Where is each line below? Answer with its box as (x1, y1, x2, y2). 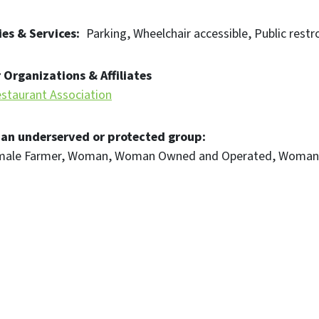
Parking (86, 25, 127, 43)
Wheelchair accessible (133, 25, 248, 43)
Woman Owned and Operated (115, 147, 272, 166)
